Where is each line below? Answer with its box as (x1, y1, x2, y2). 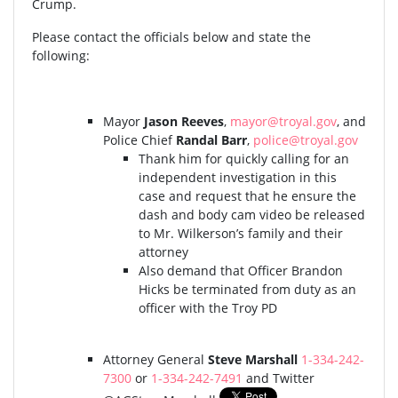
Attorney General (103, 351, 208, 369)
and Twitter (243, 370, 314, 387)
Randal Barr (176, 131, 247, 149)
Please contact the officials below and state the (32, 28, 311, 46)
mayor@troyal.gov (230, 113, 337, 131)
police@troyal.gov (253, 131, 358, 149)
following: (32, 47, 90, 65)
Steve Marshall (208, 351, 298, 369)
